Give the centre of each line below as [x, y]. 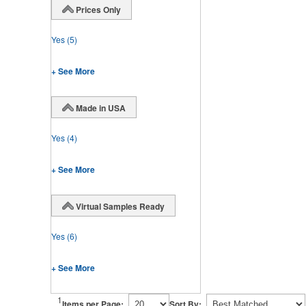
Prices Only [98, 9]
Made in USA [101, 108]
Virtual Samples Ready [120, 206]
